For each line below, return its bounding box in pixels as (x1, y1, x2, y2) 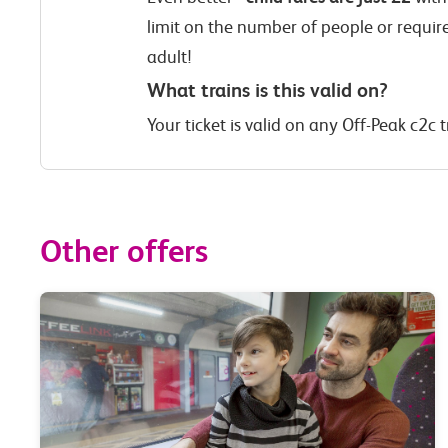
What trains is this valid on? (147, 79, 388, 103)
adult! (147, 47, 191, 68)
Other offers (40, 232, 208, 270)
